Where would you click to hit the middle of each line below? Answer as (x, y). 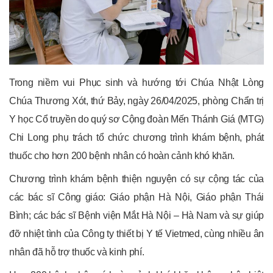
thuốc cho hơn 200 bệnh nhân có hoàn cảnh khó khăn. (122, 155)
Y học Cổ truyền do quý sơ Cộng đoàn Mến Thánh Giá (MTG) (136, 119)
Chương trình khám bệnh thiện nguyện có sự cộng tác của (136, 179)
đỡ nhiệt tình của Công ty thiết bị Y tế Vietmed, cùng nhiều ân (136, 233)
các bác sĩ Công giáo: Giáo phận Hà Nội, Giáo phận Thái (136, 197)
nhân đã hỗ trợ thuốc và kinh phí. (77, 252)
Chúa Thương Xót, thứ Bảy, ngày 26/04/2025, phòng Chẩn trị (136, 101)
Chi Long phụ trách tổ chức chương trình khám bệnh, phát (136, 137)
